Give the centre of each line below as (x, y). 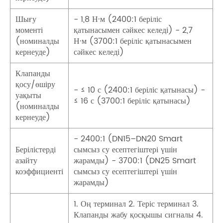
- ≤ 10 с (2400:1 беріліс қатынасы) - (139, 90)
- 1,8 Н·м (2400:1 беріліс (118, 19)
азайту (26, 161)
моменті (29, 30)
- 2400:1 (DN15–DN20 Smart (128, 139)
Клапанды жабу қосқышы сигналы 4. (138, 215)
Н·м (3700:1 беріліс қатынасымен (133, 41)
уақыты (28, 95)
